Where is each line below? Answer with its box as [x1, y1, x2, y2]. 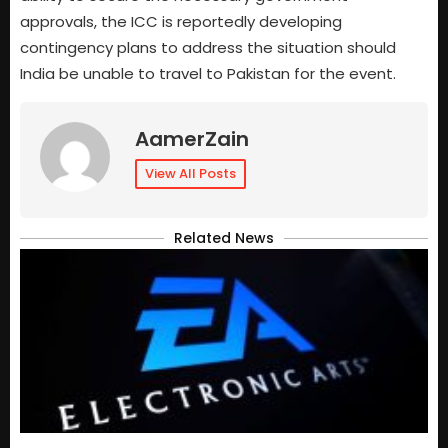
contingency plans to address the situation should [20, 37, 396, 59]
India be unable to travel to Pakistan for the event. [20, 63, 396, 85]
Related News [174, 227, 274, 248]
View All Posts [145, 163, 236, 183]
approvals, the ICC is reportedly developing [20, 11, 342, 33]
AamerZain [135, 124, 249, 153]
